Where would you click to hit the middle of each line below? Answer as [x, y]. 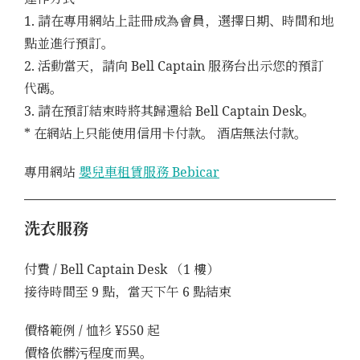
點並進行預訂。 [69, 43]
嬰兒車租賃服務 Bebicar [149, 172]
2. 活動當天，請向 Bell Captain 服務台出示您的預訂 [174, 65]
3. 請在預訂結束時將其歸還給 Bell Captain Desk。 [170, 110]
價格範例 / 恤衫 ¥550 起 [92, 330]
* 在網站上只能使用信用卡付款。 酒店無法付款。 [166, 133]
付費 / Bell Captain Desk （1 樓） [122, 269]
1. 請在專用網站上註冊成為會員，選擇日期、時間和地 [179, 20]
